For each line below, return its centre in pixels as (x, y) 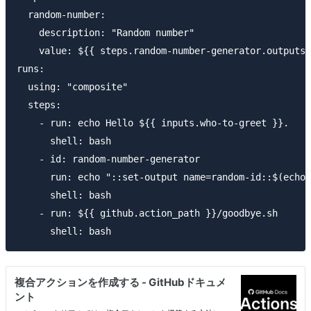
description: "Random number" (106, 33)
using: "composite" (72, 87)
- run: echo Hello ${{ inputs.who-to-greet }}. (153, 123)
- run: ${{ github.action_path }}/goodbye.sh (147, 213)
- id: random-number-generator (108, 159)
